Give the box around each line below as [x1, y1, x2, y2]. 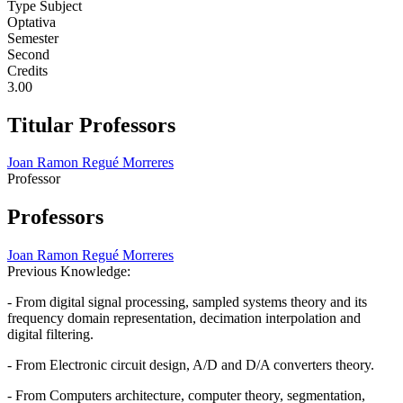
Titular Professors [7, 112, 175, 137]
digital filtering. [7, 327, 94, 343]
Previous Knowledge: [7, 264, 134, 280]
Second [7, 46, 49, 62]
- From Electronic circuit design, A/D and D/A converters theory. [7, 357, 374, 373]
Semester [7, 30, 58, 46]
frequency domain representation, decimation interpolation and [7, 310, 361, 327]
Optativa [7, 13, 56, 30]
